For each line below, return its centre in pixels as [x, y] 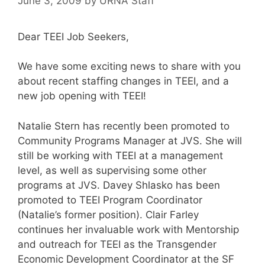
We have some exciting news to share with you [129, 66]
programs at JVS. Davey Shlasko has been [119, 185]
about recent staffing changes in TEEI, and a [123, 81]
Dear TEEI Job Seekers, [73, 36]
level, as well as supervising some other [112, 170]
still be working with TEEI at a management [120, 155]
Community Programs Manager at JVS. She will [130, 140]
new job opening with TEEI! [82, 96]
